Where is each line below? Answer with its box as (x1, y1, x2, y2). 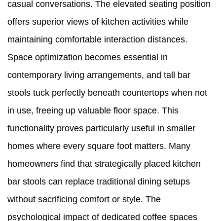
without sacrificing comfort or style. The (7, 194, 161, 205)
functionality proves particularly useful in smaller (7, 123, 195, 134)
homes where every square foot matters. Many (7, 141, 190, 151)
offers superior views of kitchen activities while (7, 17, 188, 27)
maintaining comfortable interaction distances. (7, 35, 187, 45)
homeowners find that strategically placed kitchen (7, 159, 201, 169)
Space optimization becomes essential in (7, 52, 168, 63)
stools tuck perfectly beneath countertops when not (7, 88, 207, 98)
